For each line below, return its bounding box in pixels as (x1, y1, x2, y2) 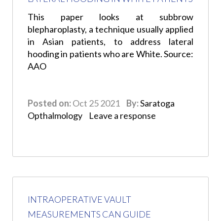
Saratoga (140, 98, 175, 109)
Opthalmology (28, 110, 82, 121)
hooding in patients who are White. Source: (28, 48, 193, 60)
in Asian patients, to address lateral (28, 36, 193, 47)
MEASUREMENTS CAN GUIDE (28, 209, 151, 220)
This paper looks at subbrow (28, 11, 193, 23)
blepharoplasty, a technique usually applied (28, 24, 193, 35)
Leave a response (89, 110, 156, 121)
